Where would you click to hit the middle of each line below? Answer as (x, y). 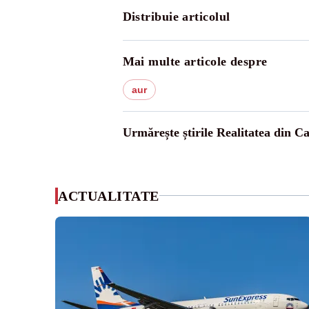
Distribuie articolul (176, 16)
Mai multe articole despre (195, 61)
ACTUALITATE (109, 196)
